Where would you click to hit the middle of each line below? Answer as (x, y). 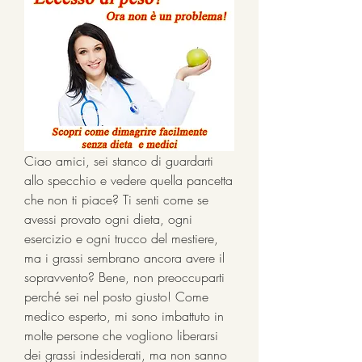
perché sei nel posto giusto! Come (116, 296)
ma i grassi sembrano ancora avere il (124, 257)
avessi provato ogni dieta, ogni (108, 219)
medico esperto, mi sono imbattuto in (124, 316)
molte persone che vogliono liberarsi (121, 335)
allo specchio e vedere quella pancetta (128, 180)
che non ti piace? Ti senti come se (116, 199)
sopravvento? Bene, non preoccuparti (124, 277)
